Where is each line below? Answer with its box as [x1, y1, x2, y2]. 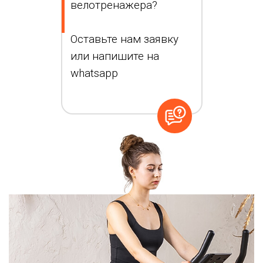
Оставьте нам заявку [70, 32, 178, 46]
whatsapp [70, 66, 118, 80]
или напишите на [70, 49, 159, 63]
